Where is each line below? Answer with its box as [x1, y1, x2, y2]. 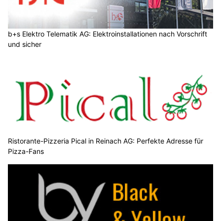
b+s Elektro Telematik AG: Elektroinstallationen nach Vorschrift [8, 29, 207, 38]
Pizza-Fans [8, 147, 44, 156]
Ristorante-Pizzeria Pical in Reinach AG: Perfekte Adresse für [8, 137, 203, 146]
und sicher [8, 39, 41, 48]
